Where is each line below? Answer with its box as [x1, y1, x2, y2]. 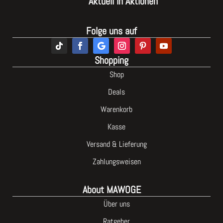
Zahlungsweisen [92, 156, 141, 167]
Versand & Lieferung [86, 139, 147, 149]
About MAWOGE [82, 183, 141, 196]
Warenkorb [101, 104, 132, 114]
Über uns [103, 199, 130, 209]
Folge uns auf [86, 24, 137, 37]
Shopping [95, 54, 128, 67]
